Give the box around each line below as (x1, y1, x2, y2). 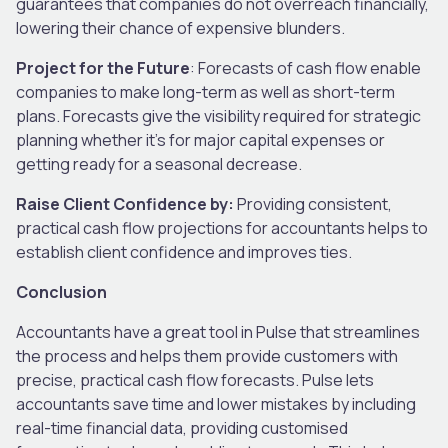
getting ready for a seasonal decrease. (16, 152, 305, 175)
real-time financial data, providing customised (16, 416, 348, 439)
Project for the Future (16, 56, 190, 79)
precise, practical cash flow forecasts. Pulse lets (16, 368, 374, 391)
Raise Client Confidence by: (16, 192, 237, 215)
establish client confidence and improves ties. (16, 240, 358, 263)
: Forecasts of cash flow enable (190, 56, 421, 79)
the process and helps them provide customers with (16, 344, 398, 367)
